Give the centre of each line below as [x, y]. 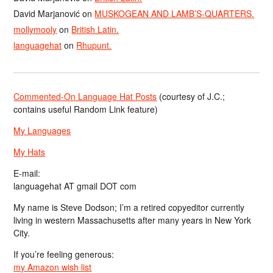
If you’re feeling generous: [64, 254]
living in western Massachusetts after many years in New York [133, 220]
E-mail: [27, 173]
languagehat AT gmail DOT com [75, 186]
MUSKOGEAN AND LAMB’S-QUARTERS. [175, 13]
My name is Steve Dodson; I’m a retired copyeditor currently [129, 207]
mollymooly [35, 29]
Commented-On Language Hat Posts [85, 96]
